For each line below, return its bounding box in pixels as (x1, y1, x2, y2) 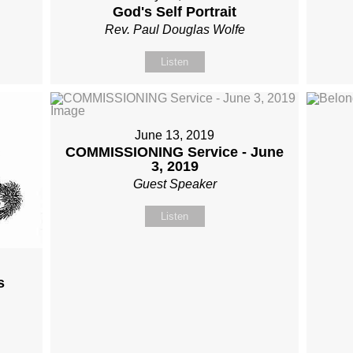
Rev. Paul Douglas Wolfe (104, 23, 245, 37)
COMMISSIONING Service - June (65, 144, 284, 161)
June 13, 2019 (135, 128, 215, 143)
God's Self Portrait (113, 4, 237, 20)
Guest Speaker (132, 177, 217, 191)
